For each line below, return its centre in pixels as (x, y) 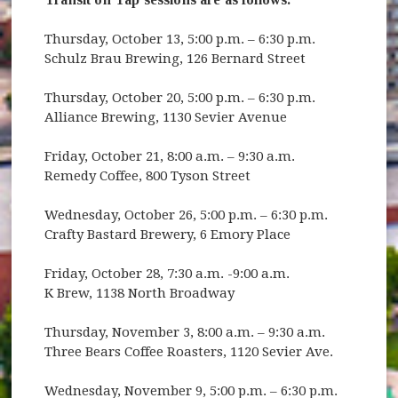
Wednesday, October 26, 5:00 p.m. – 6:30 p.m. (187, 215)
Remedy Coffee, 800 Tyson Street (148, 175)
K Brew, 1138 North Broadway (140, 293)
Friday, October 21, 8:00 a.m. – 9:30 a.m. (170, 156)
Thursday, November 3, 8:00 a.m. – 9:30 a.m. (185, 332)
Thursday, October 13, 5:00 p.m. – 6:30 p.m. (180, 39)
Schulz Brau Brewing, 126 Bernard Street (175, 58)
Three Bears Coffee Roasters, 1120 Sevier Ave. (189, 351)
